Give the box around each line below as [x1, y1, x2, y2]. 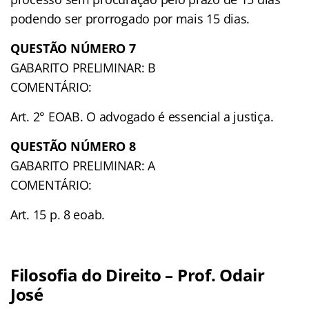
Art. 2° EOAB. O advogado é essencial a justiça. [10, 108, 274, 125]
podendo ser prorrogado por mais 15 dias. [10, 10, 250, 27]
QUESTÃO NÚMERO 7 [10, 39, 136, 57]
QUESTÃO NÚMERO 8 [10, 137, 136, 154]
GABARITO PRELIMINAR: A [10, 157, 156, 174]
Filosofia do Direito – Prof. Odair [10, 263, 265, 286]
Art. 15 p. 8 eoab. [10, 206, 106, 223]
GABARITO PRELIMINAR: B [10, 59, 157, 76]
